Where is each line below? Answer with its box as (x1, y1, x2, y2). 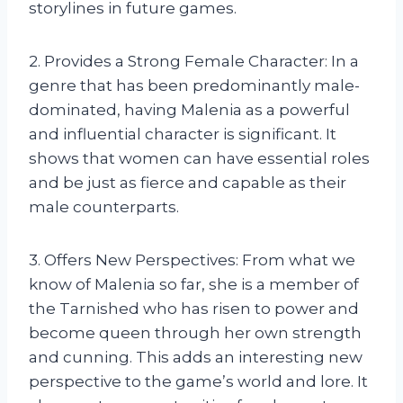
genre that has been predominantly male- (29, 76, 360, 95)
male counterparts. (29, 198, 179, 217)
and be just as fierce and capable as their (29, 174, 346, 193)
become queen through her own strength (29, 324, 362, 343)
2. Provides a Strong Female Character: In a (29, 52, 359, 71)
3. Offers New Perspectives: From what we (29, 251, 355, 270)
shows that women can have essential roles (29, 149, 370, 168)
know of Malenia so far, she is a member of (29, 275, 359, 294)
